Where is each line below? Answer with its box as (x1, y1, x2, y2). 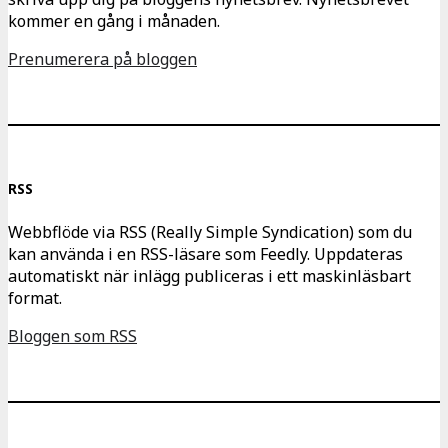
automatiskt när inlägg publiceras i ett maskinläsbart (8, 264, 411, 287)
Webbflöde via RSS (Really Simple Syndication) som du (8, 220, 412, 243)
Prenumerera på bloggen (8, 48, 197, 71)
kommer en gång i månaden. (8, 10, 220, 33)
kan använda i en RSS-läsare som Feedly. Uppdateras (8, 242, 403, 265)
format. (8, 286, 62, 309)
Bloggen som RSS (8, 324, 137, 347)
